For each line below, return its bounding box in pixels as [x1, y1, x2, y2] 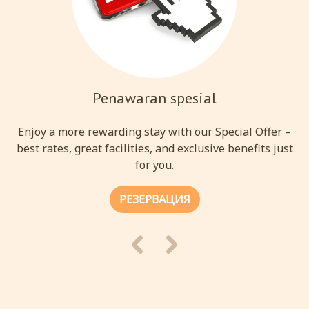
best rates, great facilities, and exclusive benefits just [16, 141, 293, 156]
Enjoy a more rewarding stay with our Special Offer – [18, 124, 291, 139]
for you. [135, 157, 174, 172]
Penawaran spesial [92, 88, 217, 108]
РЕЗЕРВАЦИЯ [119, 192, 190, 207]
